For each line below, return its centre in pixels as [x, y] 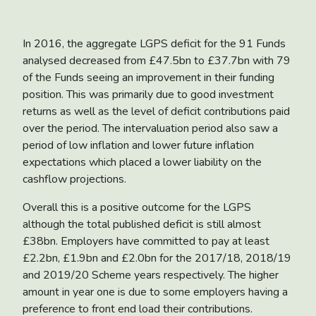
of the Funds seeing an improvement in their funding [148, 77]
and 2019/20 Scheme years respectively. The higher [151, 275]
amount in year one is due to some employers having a [155, 292]
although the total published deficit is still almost [142, 224]
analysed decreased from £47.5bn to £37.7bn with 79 [157, 60]
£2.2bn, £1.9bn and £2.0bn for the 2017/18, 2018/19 [157, 258]
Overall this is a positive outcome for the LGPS [137, 207]
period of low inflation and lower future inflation [138, 145]
